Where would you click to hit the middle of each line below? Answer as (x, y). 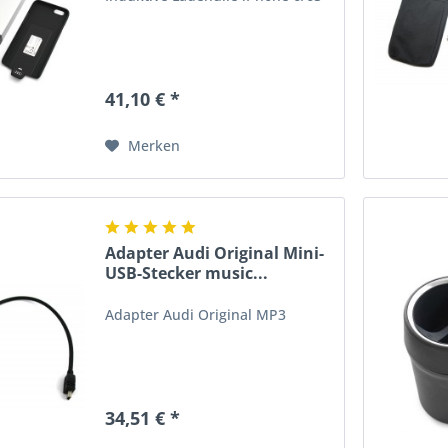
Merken (154, 145)
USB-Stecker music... (187, 273)
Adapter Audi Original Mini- (215, 253)
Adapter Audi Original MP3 (196, 315)
